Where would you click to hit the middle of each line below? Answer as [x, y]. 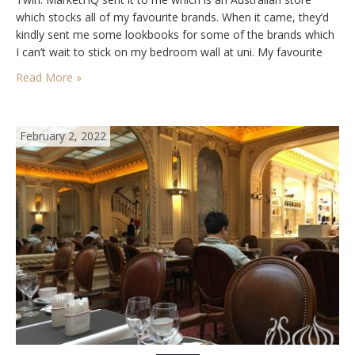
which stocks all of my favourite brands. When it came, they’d [172, 17]
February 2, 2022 [63, 136]
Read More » [49, 78]
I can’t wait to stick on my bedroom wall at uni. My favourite [169, 52]
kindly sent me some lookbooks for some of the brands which [175, 35]
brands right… [51, 70]
